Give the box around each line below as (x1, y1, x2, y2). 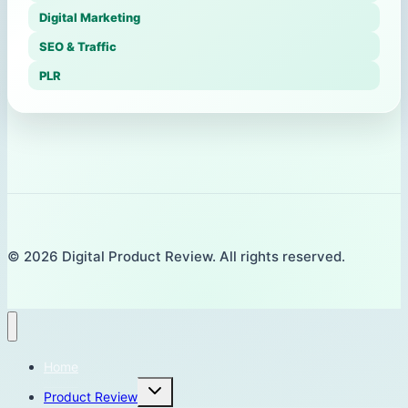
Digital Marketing (39, 10, 140, 25)
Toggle (143, 378, 178, 393)
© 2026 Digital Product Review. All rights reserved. (7, 248, 345, 266)
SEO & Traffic (39, 39, 117, 55)
